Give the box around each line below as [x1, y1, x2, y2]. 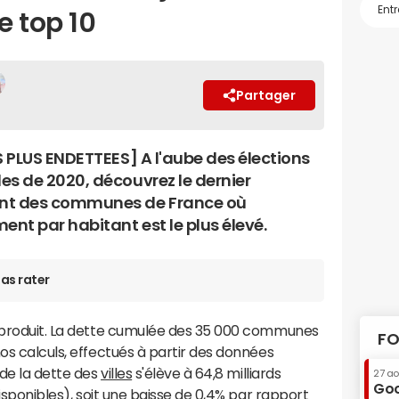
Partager [236, 88, 296, 102]
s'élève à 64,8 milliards [132, 365, 281, 380]
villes [101, 365, 133, 380]
